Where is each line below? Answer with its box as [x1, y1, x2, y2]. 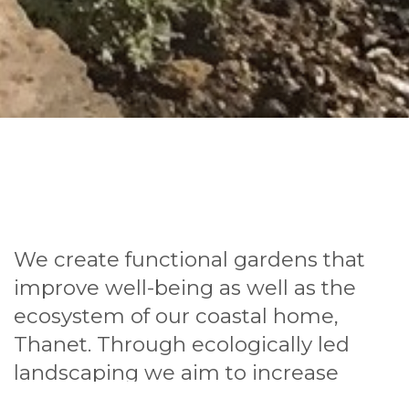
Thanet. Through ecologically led [14, 330, 350, 357]
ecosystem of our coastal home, [14, 302, 339, 329]
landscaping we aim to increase [14, 359, 339, 385]
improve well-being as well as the [14, 274, 356, 300]
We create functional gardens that [14, 246, 365, 272]
